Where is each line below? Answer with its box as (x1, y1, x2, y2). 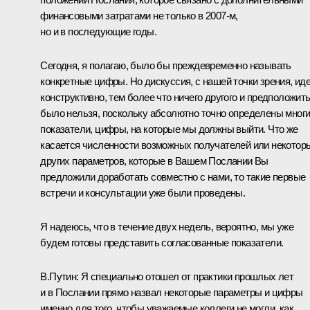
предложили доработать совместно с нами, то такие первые (40, 171, 306, 183)
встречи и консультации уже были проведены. (40, 187, 246, 199)
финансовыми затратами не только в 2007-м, (40, 10, 238, 22)
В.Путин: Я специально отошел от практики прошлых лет (40, 271, 294, 283)
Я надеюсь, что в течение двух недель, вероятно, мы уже (40, 221, 293, 233)
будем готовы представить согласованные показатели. (40, 237, 284, 249)
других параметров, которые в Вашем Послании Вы (40, 155, 268, 167)
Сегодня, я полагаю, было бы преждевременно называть (40, 60, 291, 72)
